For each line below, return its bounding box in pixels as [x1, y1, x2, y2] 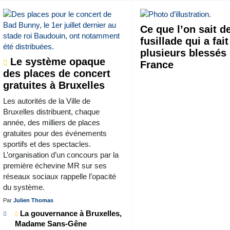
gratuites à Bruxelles [3, 79, 105, 91]
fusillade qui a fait [140, 35, 229, 47]
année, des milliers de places [3, 118, 100, 127]
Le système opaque [7, 55, 105, 67]
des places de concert [3, 67, 110, 79]
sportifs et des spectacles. [3, 139, 91, 148]
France [140, 59, 174, 70]
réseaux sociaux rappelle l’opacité [3, 171, 116, 181]
